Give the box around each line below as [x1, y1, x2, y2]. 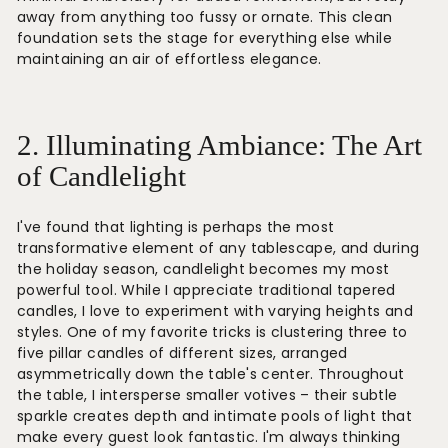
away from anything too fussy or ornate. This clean [17, 7, 393, 27]
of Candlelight [17, 161, 186, 192]
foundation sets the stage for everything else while [17, 28, 392, 48]
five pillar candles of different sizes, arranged [17, 343, 348, 363]
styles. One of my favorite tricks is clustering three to [17, 322, 408, 342]
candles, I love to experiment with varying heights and [17, 301, 413, 321]
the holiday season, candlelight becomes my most [17, 259, 390, 279]
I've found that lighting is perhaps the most [17, 217, 335, 237]
